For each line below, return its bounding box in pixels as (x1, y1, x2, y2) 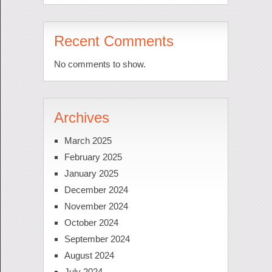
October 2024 (64, 217, 118, 228)
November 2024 (64, 201, 128, 212)
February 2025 (64, 152, 122, 163)
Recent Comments (53, 33, 174, 50)
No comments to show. (53, 59, 146, 70)
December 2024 (64, 185, 128, 195)
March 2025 (64, 135, 112, 146)
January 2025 (64, 168, 118, 179)
